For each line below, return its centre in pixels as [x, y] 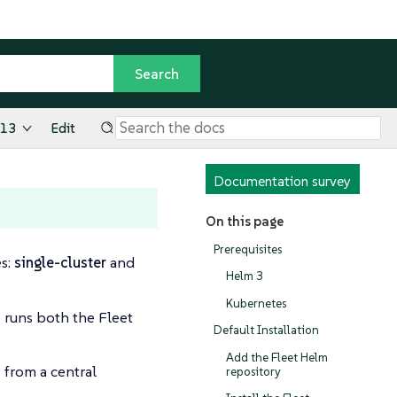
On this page [244, 222]
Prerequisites [248, 249]
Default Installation [266, 331]
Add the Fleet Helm [276, 357]
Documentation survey [282, 181]
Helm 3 [244, 276]
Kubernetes [256, 303]
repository [253, 371]
